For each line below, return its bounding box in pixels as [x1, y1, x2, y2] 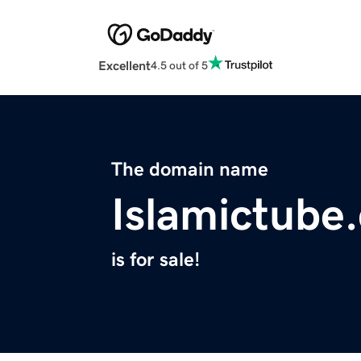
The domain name [111, 160, 268, 180]
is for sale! [111, 250, 200, 270]
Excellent [98, 59, 151, 73]
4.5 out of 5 [151, 59, 208, 71]
